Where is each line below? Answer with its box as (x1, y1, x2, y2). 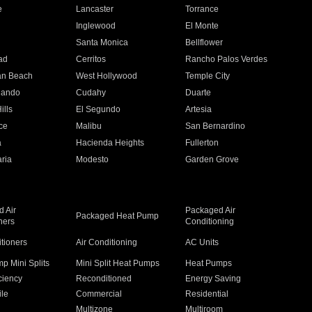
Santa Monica (75, 38, 128, 47)
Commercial (75, 289, 122, 299)
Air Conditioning (75, 237, 137, 247)
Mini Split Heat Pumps (75, 258, 159, 268)
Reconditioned (75, 274, 132, 283)
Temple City (185, 71, 231, 81)
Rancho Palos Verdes (185, 54, 268, 64)
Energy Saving (185, 274, 242, 283)
